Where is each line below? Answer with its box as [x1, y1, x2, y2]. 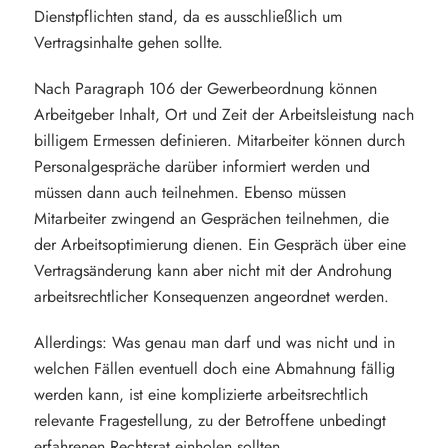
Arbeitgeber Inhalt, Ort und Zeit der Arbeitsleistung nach [33, 103, 414, 126]
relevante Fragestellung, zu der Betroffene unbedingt [33, 409, 386, 432]
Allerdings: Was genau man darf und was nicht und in [33, 331, 395, 354]
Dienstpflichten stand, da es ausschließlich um [33, 5, 342, 28]
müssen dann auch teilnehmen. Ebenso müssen [33, 181, 346, 204]
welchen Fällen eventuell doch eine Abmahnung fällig [33, 357, 395, 380]
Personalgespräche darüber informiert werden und [33, 155, 370, 178]
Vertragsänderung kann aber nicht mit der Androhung [33, 259, 392, 282]
